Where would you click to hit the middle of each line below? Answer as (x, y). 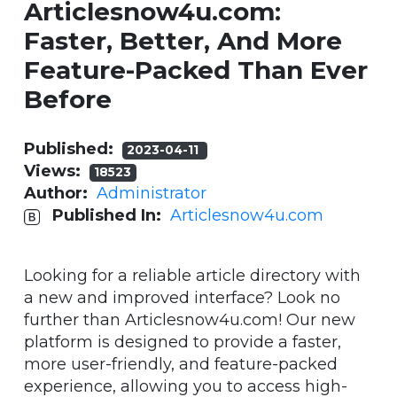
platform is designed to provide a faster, (183, 343)
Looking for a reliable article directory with (192, 276)
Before (68, 100)
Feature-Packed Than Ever (196, 70)
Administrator (152, 194)
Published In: (111, 216)
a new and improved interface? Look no (182, 298)
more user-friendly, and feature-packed (181, 365)
